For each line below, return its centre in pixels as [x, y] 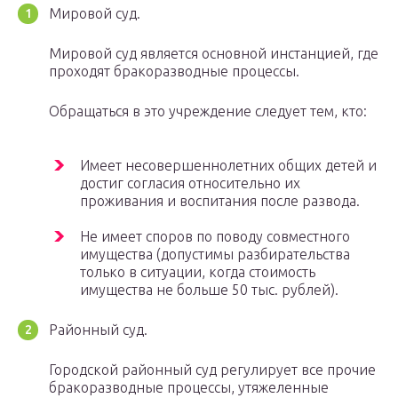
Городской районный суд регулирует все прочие [212, 370]
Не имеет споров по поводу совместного [215, 237]
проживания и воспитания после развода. [220, 201]
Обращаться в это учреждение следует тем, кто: [208, 111]
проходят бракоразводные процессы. [174, 72]
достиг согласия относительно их [190, 183]
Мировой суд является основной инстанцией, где [214, 54]
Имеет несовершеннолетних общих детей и [228, 166]
